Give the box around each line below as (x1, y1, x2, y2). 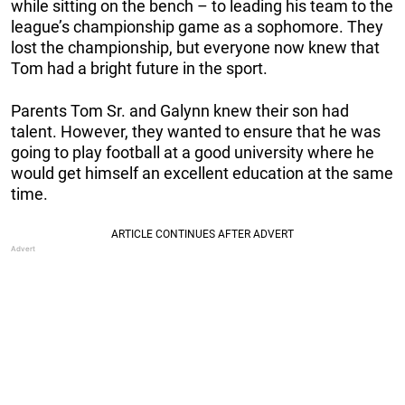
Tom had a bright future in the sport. (11, 59, 268, 79)
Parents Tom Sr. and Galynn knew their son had (11, 101, 349, 121)
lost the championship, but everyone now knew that (11, 38, 380, 58)
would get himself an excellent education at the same (11, 164, 393, 184)
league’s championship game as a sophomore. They (11, 17, 383, 37)
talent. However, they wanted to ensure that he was (11, 122, 381, 142)
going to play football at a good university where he (11, 143, 374, 163)
